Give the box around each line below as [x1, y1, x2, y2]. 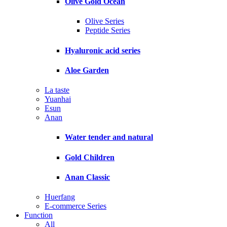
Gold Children [65, 153, 115, 162]
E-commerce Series [45, 202, 106, 211]
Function [24, 211, 53, 220]
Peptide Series [85, 26, 130, 35]
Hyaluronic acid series [65, 46, 140, 55]
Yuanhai [45, 95, 71, 104]
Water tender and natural [65, 133, 153, 142]
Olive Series [85, 17, 124, 26]
